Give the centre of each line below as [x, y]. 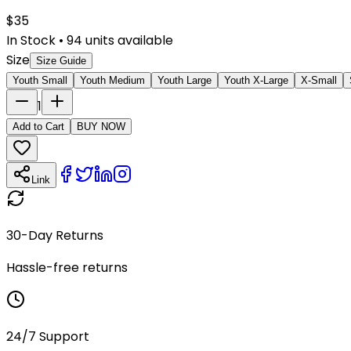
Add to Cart [38, 126]
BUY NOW [101, 126]
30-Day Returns [55, 235]
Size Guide [61, 60]
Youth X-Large [256, 80]
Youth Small [40, 80]
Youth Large [185, 80]
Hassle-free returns [67, 267]
